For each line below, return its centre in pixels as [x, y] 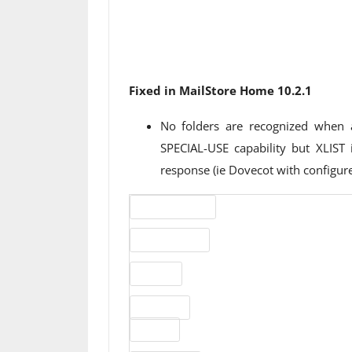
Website [156, 273]
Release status [169, 240]
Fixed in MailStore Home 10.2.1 [220, 90]
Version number [172, 207]
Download [159, 307]
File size [154, 329]
